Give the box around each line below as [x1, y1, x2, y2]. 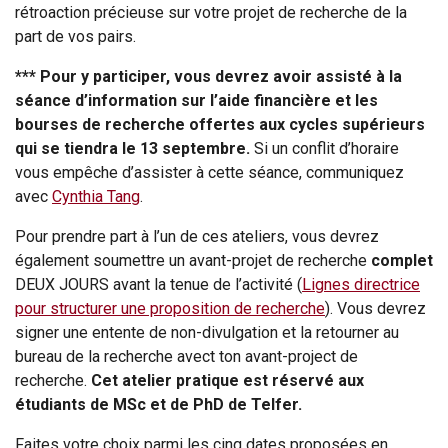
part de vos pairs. [15, 27, 136, 47]
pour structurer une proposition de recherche [15, 299, 325, 319]
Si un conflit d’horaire [250, 139, 399, 159]
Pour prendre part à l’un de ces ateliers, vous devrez [15, 227, 379, 247]
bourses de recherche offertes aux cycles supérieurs [15, 115, 425, 135]
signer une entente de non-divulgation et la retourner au [15, 323, 399, 343]
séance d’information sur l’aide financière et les [15, 91, 378, 111]
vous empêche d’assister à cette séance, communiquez [15, 163, 404, 183]
